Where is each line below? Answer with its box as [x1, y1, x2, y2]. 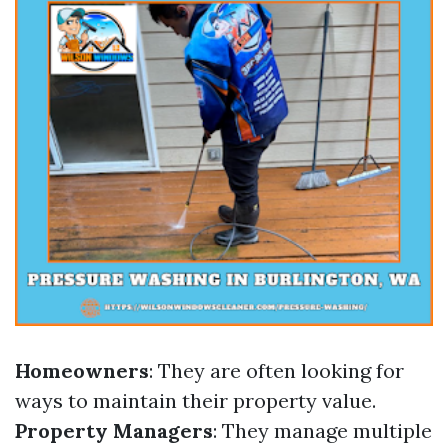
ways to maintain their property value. [15, 388, 376, 413]
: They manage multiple [213, 418, 432, 443]
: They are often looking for [149, 358, 404, 383]
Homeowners [15, 358, 149, 383]
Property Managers [15, 418, 213, 443]
